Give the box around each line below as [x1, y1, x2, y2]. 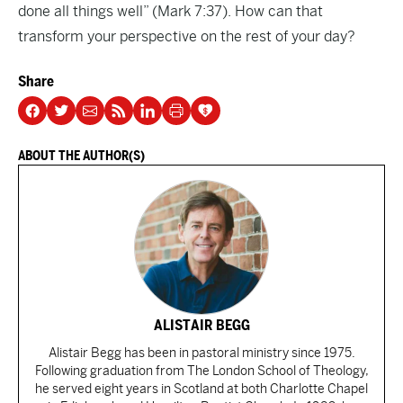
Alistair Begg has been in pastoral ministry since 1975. [48, 345, 355, 360]
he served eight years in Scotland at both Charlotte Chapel [35, 381, 368, 396]
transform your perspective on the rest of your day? [18, 28, 355, 45]
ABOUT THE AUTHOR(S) [18, 148, 145, 163]
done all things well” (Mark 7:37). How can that [18, 3, 323, 20]
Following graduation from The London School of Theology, [34, 363, 369, 378]
